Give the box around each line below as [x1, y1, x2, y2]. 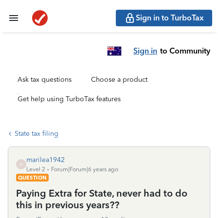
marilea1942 [26, 156, 65, 164]
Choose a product [91, 75, 147, 84]
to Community [160, 46, 210, 55]
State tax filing [15, 129, 58, 138]
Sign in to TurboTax [136, 13, 204, 22]
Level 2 [26, 166, 45, 173]
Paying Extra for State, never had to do [16, 187, 187, 199]
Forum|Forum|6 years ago [51, 166, 118, 173]
